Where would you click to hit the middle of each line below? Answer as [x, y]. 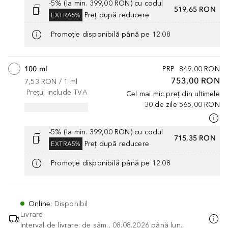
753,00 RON [195, 80]
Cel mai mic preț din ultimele [173, 94]
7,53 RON [41, 81]
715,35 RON [195, 138]
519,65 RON [195, 10]
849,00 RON [199, 69]
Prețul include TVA [57, 92]
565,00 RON [199, 104]
